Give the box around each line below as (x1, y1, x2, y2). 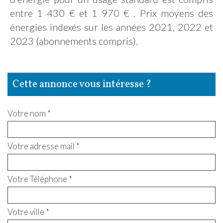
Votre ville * (7, 206, 49, 217)
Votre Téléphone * (7, 173, 72, 184)
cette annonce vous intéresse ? (19, 77, 151, 92)
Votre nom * (7, 108, 51, 118)
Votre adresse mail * (7, 140, 80, 151)
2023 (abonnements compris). (10, 34, 138, 47)
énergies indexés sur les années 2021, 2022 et (10, 20, 213, 33)
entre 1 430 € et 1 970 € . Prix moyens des (10, 6, 213, 19)
